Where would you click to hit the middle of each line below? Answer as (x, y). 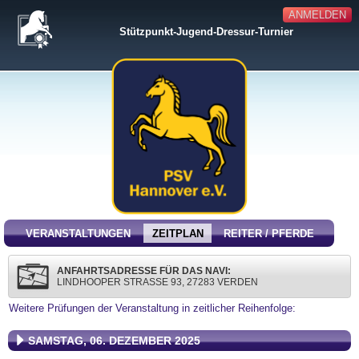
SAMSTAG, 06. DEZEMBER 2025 (114, 341)
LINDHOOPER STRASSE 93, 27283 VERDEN (157, 282)
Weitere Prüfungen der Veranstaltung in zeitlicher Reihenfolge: (152, 308)
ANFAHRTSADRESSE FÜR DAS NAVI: (144, 271)
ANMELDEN (317, 15)
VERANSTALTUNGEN (78, 234)
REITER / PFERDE (269, 234)
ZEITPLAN (177, 234)
